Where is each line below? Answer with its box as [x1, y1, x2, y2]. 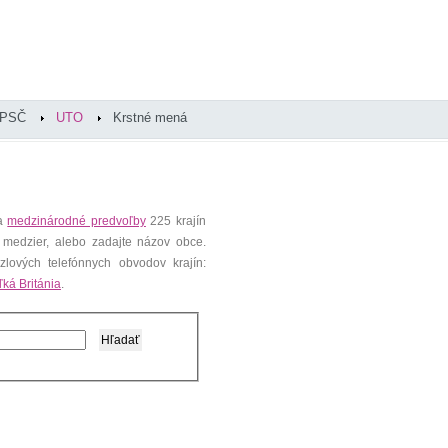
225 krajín [145, 214, 207, 228]
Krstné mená [113, 110, 187, 125]
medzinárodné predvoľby [7, 214, 146, 228]
